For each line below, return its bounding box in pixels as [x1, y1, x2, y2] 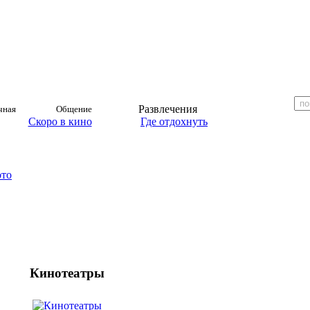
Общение [56, 104, 92, 114]
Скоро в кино [28, 116, 92, 127]
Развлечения [138, 103, 197, 115]
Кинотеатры [30, 265, 104, 280]
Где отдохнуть [140, 116, 208, 127]
